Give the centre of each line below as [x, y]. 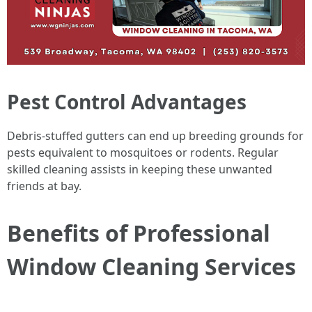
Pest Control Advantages [127, 102]
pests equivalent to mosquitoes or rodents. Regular [143, 153]
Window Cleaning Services [151, 267]
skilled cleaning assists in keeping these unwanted [140, 170]
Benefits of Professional [139, 233]
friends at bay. [44, 186]
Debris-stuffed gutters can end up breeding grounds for [155, 136]
